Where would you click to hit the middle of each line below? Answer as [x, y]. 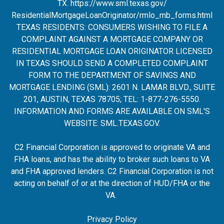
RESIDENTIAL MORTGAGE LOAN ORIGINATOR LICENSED [112, 51]
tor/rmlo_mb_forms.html [169, 15]
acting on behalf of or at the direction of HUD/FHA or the [112, 183]
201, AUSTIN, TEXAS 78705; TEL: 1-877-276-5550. [112, 99]
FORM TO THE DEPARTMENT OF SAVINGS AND [112, 75]
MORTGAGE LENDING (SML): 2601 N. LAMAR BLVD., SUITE [112, 87]
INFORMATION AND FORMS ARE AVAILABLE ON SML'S [112, 111]
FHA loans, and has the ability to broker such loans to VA [112, 159]
